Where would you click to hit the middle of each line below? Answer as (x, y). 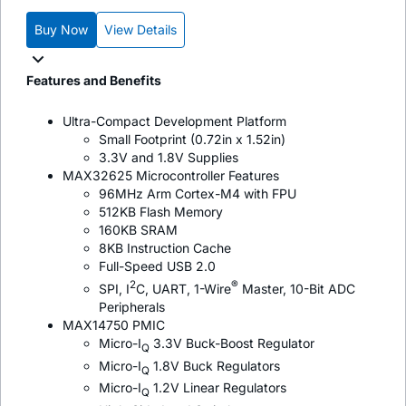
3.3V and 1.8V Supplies (169, 158)
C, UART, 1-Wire (184, 288)
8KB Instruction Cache (165, 248)
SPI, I (114, 288)
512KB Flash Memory (161, 212)
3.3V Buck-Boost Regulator (232, 343)
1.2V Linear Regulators (218, 388)
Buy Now (61, 29)
